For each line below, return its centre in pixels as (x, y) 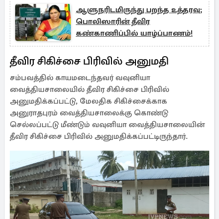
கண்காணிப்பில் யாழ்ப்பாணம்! (134, 33)
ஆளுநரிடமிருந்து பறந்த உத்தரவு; (139, 10)
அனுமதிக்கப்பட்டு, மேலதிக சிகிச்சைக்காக (88, 101)
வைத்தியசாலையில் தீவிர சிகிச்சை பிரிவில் (89, 89)
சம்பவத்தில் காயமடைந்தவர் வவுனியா (80, 78)
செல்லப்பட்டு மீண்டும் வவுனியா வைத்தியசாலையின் (107, 125)
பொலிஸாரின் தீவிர (113, 22)
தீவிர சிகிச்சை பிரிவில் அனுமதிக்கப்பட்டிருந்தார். (99, 136)
